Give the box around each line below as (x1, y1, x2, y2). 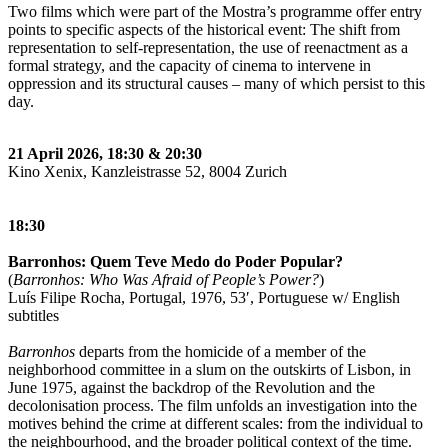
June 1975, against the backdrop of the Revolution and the (8, 378, 375, 396)
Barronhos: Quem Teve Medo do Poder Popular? (8, 252, 343, 270)
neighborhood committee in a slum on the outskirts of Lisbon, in (8, 360, 411, 378)
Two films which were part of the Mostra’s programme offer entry (8, 2, 422, 20)
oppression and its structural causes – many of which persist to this (8, 74, 425, 92)
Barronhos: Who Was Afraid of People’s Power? (13, 270, 319, 288)
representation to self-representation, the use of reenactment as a (8, 38, 408, 56)
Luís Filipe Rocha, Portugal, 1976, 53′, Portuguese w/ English (8, 288, 400, 306)
